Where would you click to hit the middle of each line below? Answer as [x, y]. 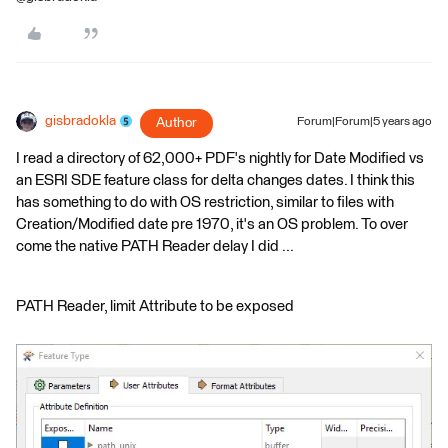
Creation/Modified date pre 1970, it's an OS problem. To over [212, 224]
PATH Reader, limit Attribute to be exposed [155, 306]
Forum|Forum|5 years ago [364, 121]
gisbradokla [80, 120]
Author [176, 122]
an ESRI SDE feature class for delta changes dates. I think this [215, 180]
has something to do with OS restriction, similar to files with [205, 202]
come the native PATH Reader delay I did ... [155, 246]
